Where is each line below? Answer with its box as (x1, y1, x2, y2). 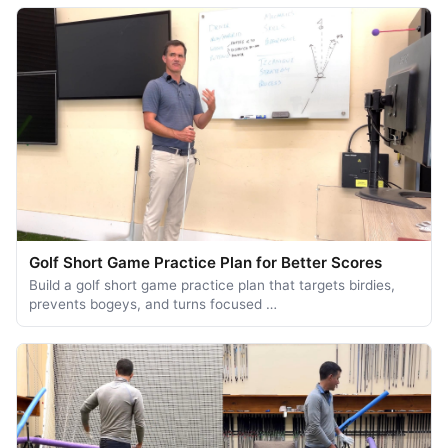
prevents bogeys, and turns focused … (29, 295, 277, 312)
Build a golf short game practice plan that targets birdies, (29, 276, 395, 293)
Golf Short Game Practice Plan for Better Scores (29, 252, 382, 272)
